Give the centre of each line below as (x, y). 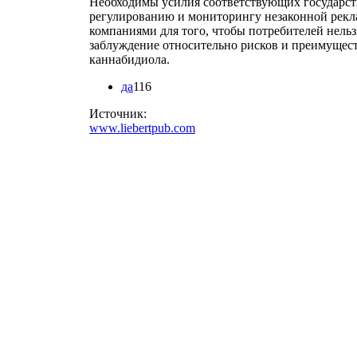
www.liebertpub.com (142, 127)
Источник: (120, 113)
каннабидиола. (129, 59)
